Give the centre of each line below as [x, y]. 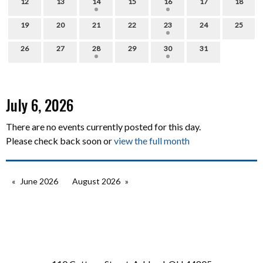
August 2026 [96, 181]
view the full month [152, 141]
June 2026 [39, 181]
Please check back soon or [60, 141]
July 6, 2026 [40, 105]
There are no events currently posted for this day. [103, 127]
